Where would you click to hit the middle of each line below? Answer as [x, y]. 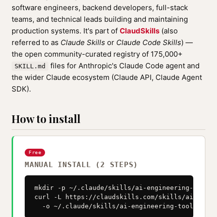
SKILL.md [30, 66]
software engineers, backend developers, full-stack [100, 8]
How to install [46, 119]
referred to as [36, 42]
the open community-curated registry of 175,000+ [97, 54]
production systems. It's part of [66, 31]
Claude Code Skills [149, 42]
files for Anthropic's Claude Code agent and [124, 66]
